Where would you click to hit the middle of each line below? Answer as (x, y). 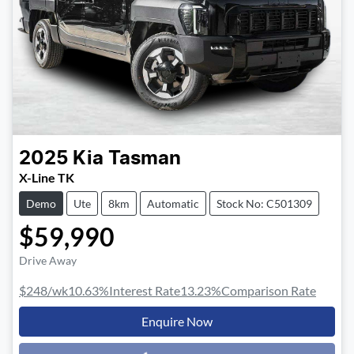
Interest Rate (145, 291)
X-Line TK (47, 178)
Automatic (173, 204)
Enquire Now (177, 322)
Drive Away (48, 261)
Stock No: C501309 (264, 204)
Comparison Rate (269, 291)
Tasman (145, 159)
